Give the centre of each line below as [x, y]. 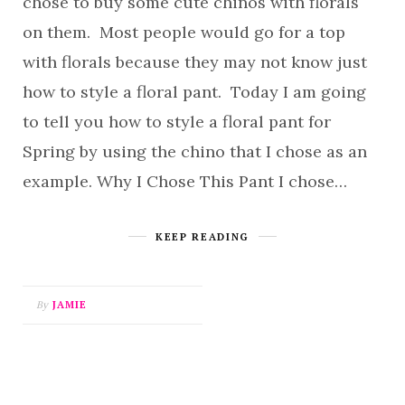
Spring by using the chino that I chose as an [195, 151]
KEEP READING [202, 237]
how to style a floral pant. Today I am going [194, 92]
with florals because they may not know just [195, 62]
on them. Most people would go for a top [184, 32]
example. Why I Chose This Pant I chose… [185, 181]
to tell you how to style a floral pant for [177, 122]
